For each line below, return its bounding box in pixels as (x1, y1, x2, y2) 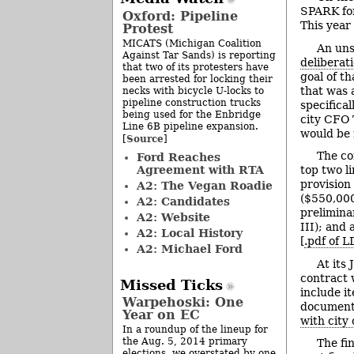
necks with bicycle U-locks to (122, 85, 264, 96)
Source (126, 132, 164, 145)
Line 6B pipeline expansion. (122, 120, 258, 132)
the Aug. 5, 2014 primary (122, 336, 247, 347)
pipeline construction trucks (122, 96, 261, 108)
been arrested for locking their (122, 73, 273, 85)
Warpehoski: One (122, 294, 243, 310)
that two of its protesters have (122, 61, 269, 73)
